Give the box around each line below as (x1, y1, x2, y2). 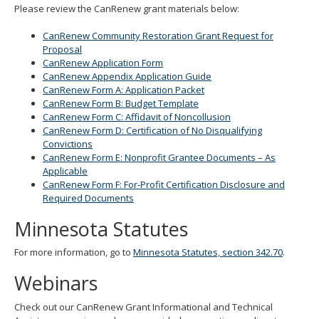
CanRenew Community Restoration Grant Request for (43, 28, 273, 42)
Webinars (14, 270, 98, 296)
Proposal (43, 42, 82, 56)
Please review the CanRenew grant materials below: (14, 1, 241, 15)
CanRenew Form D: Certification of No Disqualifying (43, 123, 262, 137)
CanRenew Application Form (43, 56, 163, 69)
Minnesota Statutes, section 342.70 (133, 246, 283, 258)
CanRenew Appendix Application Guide (43, 69, 211, 83)
